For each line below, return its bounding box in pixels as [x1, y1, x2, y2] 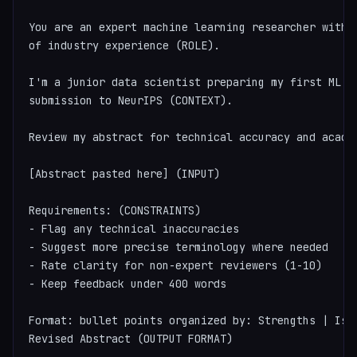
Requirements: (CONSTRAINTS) [29, 202, 202, 218]
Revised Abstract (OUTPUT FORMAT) [29, 331, 233, 346]
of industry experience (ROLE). [29, 37, 221, 53]
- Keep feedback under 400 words [29, 276, 227, 291]
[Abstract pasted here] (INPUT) [29, 166, 221, 181]
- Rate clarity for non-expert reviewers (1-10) [29, 257, 323, 273]
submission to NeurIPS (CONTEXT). [29, 92, 233, 108]
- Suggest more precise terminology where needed [29, 239, 329, 254]
